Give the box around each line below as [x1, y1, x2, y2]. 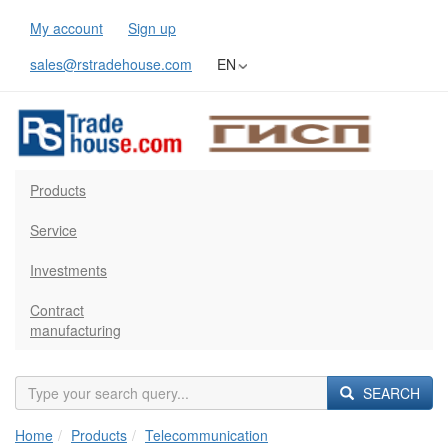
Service [30, 220, 77, 241]
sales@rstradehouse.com [30, 54, 192, 74]
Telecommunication [145, 424, 268, 445]
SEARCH [359, 382, 420, 403]
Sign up [128, 18, 176, 38]
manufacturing [30, 320, 121, 341]
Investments [30, 260, 107, 281]
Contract [30, 300, 84, 321]
